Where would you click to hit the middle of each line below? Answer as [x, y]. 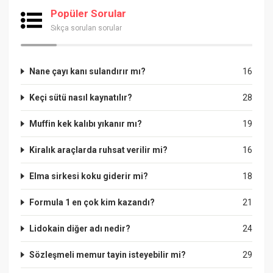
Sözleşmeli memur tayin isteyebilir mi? [108, 255]
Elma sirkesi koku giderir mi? [89, 176]
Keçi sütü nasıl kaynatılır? [81, 98]
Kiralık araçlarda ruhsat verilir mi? [99, 150]
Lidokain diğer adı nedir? [80, 229]
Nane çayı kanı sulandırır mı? [88, 72]
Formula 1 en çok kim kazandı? [92, 203]
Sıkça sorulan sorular [87, 28]
